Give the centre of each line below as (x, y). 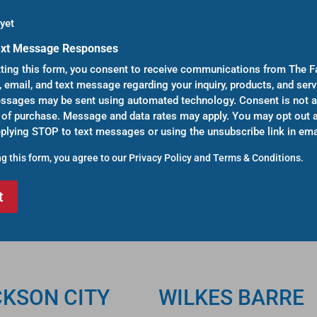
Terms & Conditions (257, 158)
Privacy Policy (160, 158)
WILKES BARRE (231, 297)
